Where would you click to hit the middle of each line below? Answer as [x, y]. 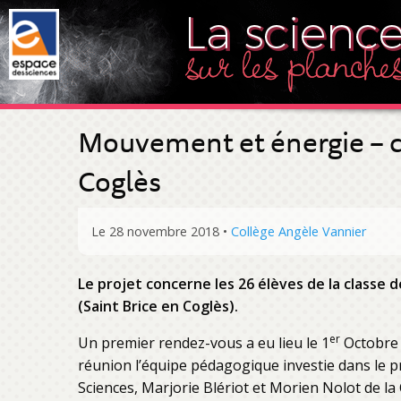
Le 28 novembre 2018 [157, 231]
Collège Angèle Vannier [299, 231]
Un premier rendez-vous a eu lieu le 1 [204, 343]
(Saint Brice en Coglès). [158, 306]
